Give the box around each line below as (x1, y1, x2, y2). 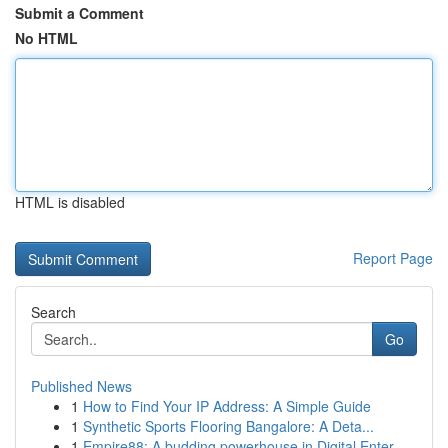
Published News (31, 376, 132, 396)
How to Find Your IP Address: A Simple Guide (83, 396, 371, 416)
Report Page (353, 248, 433, 268)
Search (31, 302, 76, 322)
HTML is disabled (15, 192, 125, 212)
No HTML (15, 28, 78, 48)
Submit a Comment (15, 3, 144, 23)
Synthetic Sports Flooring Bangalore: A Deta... (83, 416, 374, 436)
